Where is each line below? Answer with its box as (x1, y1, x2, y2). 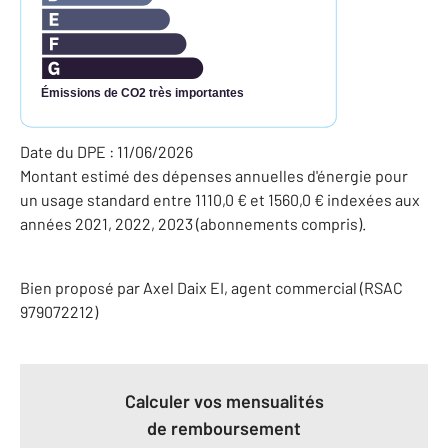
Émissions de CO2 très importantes (40, 84, 244, 100)
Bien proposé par (20, 277, 143, 297)
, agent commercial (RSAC (224, 277, 403, 297)
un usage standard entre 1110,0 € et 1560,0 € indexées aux (20, 189, 420, 209)
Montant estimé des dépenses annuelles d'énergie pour (20, 165, 408, 185)
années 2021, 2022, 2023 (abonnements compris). (20, 213, 366, 233)
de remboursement (147, 416, 301, 439)
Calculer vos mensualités (124, 389, 324, 412)
